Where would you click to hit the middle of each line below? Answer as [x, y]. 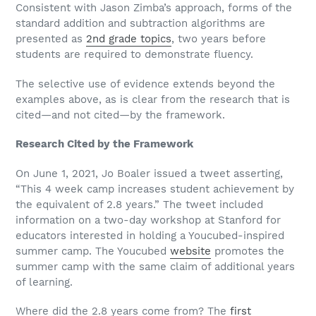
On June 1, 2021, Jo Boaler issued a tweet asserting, [149, 173]
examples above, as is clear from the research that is [153, 99]
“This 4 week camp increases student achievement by [155, 189]
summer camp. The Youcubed [93, 251]
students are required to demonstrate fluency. [134, 55]
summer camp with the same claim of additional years [155, 266]
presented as [51, 39]
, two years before [219, 39]
